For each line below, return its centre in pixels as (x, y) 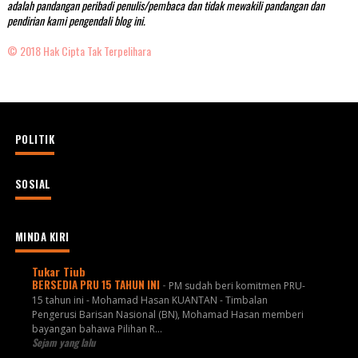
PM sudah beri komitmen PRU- (237, 285)
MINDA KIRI (42, 237)
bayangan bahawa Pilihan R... (97, 328)
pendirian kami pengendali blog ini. (76, 21)
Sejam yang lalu (63, 342)
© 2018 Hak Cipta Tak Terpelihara (79, 51)
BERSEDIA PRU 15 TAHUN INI (97, 284)
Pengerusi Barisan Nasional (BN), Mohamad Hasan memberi (167, 314)
